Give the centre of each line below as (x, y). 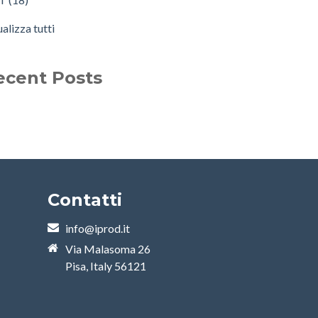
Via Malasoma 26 (108, 249)
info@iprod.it (97, 228)
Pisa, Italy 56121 (105, 266)
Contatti (84, 200)
